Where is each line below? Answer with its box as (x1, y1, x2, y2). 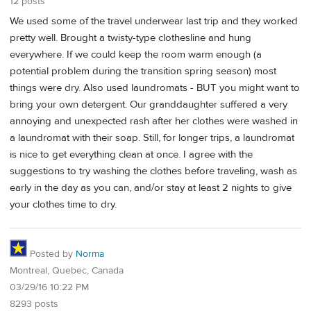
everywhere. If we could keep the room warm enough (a (10, 47, 262, 61)
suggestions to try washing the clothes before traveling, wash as (10, 164, 297, 178)
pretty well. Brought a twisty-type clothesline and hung (10, 31, 251, 44)
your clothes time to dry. (10, 197, 117, 211)
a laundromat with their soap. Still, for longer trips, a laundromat (10, 131, 294, 144)
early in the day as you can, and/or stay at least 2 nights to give (10, 180, 292, 194)
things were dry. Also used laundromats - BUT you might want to (10, 81, 300, 94)
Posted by (27, 247, 76, 260)
